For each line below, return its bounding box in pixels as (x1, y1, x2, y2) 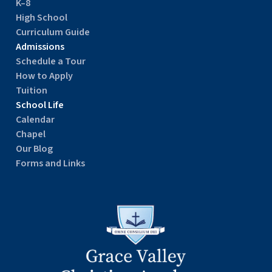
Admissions (15, 39, 64, 53)
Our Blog (15, 141, 53, 155)
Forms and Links (15, 156, 85, 170)
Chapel (15, 127, 46, 141)
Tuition (15, 83, 47, 97)
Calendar (15, 112, 55, 126)
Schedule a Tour (15, 54, 86, 68)
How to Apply (15, 69, 73, 83)
